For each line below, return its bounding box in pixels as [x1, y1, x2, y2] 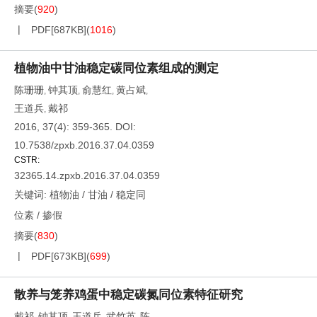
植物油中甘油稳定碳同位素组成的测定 [14, 62, 219, 75]
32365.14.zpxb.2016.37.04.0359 [14, 170, 160, 181]
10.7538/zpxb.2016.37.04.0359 [14, 139, 154, 151]
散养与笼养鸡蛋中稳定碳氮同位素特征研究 [14, 288, 243, 301]
